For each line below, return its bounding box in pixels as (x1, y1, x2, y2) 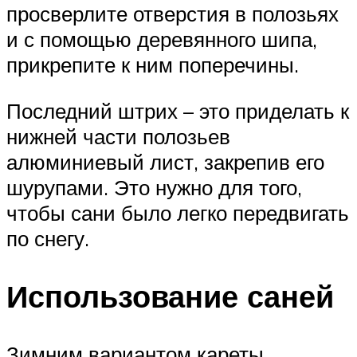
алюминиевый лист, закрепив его (6, 148, 324, 175)
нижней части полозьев (6, 123, 230, 149)
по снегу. (6, 225, 89, 251)
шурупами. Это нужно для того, (6, 174, 302, 200)
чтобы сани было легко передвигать (6, 199, 349, 226)
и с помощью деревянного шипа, (6, 26, 317, 53)
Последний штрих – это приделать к (6, 97, 349, 124)
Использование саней (6, 276, 334, 316)
